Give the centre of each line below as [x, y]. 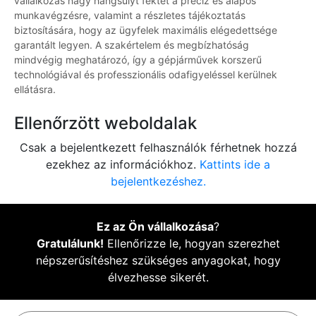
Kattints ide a [235, 165]
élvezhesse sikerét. [158, 278]
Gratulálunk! [70, 244]
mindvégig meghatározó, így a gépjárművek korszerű [138, 60]
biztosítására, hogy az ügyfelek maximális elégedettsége [146, 30]
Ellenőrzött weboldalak [105, 123]
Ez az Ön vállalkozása [155, 227]
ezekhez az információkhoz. [123, 165]
